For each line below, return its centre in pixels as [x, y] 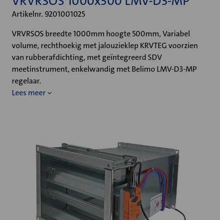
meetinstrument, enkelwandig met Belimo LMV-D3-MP [104, 69]
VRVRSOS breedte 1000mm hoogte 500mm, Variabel [101, 34]
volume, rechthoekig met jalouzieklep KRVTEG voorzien [105, 45]
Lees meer [29, 93]
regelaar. [27, 81]
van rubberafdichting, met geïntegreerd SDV [87, 57]
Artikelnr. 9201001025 [48, 14]
